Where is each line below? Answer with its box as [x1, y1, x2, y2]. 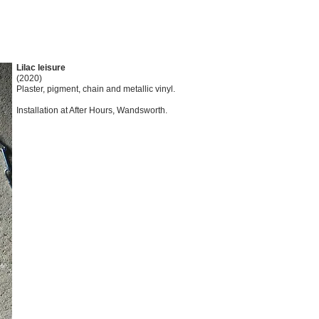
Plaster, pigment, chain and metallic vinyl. [16, 84, 175, 94]
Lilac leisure [16, 63, 66, 73]
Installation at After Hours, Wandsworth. [16, 105, 167, 115]
